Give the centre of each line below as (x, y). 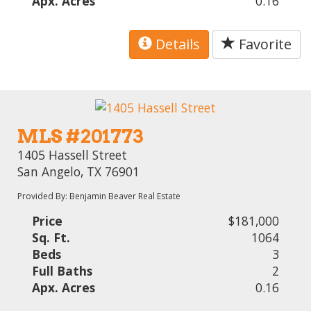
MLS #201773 (81, 136)
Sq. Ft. (51, 237)
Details (176, 44)
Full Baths (62, 270)
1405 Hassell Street (73, 154)
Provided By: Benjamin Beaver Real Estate (99, 196)
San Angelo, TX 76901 (79, 171)
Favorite (263, 44)
